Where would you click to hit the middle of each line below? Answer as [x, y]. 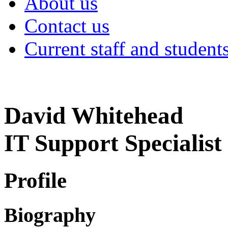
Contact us [67, 26]
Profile [35, 180]
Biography [50, 215]
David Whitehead [94, 116]
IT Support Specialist [113, 143]
